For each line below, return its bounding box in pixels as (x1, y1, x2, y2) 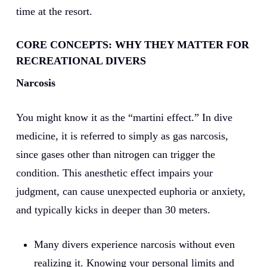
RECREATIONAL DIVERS (15, 55, 146, 67)
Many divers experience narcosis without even (33, 238, 235, 250)
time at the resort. (15, 5, 92, 17)
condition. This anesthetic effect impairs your (15, 167, 213, 179)
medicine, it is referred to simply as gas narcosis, (15, 130, 228, 142)
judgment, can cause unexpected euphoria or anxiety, (15, 185, 246, 197)
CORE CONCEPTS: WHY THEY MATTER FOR (15, 39, 249, 51)
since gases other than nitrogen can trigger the (15, 148, 215, 160)
